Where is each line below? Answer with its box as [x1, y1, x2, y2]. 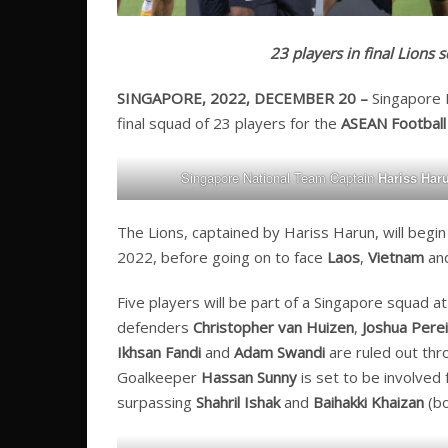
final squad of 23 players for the [117, 113, 341, 134]
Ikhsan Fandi [117, 342, 205, 363]
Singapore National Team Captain [180, 168, 374, 188]
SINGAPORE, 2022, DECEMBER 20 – [117, 88, 372, 109]
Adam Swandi [234, 342, 325, 363]
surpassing [117, 392, 196, 413]
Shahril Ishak [196, 392, 280, 413]
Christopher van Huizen [193, 317, 354, 338]
